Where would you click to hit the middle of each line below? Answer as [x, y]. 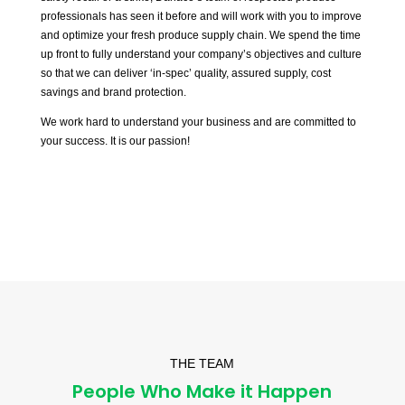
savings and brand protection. [113, 93]
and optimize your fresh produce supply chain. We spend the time [200, 36]
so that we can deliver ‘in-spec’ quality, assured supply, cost [185, 74]
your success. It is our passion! [115, 141]
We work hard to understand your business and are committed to [198, 122]
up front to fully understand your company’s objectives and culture [201, 55]
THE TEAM [202, 364]
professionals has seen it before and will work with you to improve [201, 17]
